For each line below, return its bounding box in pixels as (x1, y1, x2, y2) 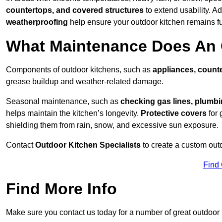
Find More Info (6, 180, 117, 198)
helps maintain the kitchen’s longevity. (6, 109, 141, 118)
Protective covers (141, 109, 207, 118)
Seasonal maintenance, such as (6, 97, 120, 106)
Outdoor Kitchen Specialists (35, 141, 141, 150)
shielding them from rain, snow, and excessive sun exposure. (6, 121, 219, 130)
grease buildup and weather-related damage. (6, 77, 164, 86)
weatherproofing (6, 18, 68, 27)
